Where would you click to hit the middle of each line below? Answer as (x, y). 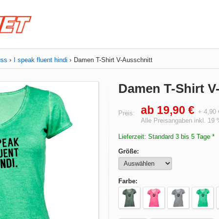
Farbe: (128, 181)
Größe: (129, 151)
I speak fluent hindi (41, 60)
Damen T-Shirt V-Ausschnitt (113, 60)
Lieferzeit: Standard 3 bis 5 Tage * (166, 137)
